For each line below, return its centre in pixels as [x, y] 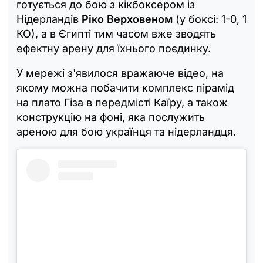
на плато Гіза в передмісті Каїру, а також [122, 102]
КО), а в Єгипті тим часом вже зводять [116, 33]
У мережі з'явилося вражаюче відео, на [120, 73]
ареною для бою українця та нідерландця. [126, 131]
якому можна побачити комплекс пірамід [125, 87]
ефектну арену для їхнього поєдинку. [114, 48]
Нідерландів [49, 19]
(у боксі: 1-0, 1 [210, 19]
